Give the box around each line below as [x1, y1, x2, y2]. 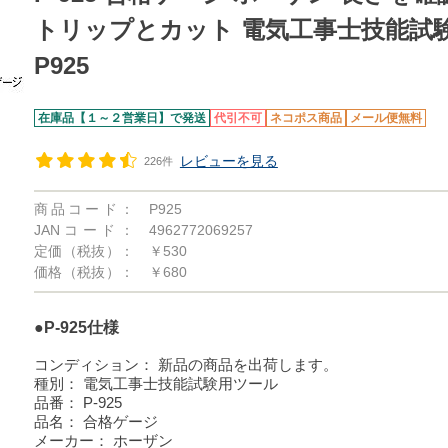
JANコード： [33, 222, 134, 238]
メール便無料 [349, 111, 422, 125]
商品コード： [33, 201, 134, 217]
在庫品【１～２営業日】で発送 [37, 111, 206, 125]
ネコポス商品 [269, 111, 342, 125]
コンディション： [33, 356, 154, 373]
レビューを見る [179, 153, 278, 169]
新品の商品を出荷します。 [157, 356, 338, 373]
